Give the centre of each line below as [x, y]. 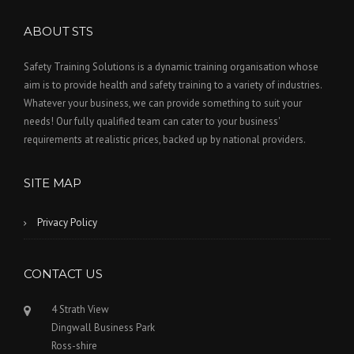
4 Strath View [80, 310]
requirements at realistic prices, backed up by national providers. [165, 140]
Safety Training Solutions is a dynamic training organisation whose [171, 67]
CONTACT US [63, 274]
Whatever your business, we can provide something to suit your [163, 104]
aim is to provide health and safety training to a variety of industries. [173, 85]
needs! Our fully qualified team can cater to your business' [152, 122]
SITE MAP [53, 183]
